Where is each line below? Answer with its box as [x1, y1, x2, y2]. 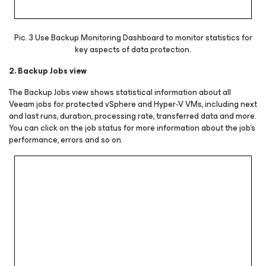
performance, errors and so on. [9, 132, 123, 147]
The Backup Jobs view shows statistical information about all [9, 85, 231, 99]
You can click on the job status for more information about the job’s [9, 121, 255, 135]
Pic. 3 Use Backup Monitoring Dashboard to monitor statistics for [14, 30, 252, 45]
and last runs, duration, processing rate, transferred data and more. [9, 109, 256, 123]
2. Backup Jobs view [9, 64, 87, 78]
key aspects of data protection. [75, 42, 191, 56]
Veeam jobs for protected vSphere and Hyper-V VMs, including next [9, 97, 257, 111]
